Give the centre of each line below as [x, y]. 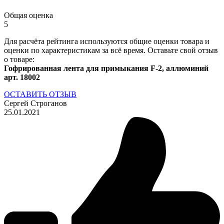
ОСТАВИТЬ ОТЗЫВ [40, 94]
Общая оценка [28, 15]
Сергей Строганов [35, 103]
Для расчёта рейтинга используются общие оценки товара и [107, 41]
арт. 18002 [22, 77]
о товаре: [19, 59]
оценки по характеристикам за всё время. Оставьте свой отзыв [111, 50]
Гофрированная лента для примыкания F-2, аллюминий [106, 68]
